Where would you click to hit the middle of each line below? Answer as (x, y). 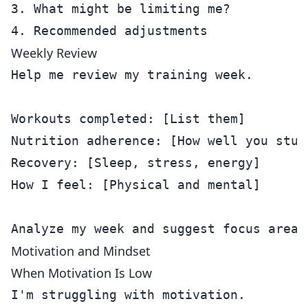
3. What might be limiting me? (121, 9)
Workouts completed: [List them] (128, 119)
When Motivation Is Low (81, 273)
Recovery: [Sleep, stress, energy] (136, 163)
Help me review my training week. (132, 75)
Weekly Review (54, 53)
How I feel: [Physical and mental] (136, 185)
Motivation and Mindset (81, 251)
